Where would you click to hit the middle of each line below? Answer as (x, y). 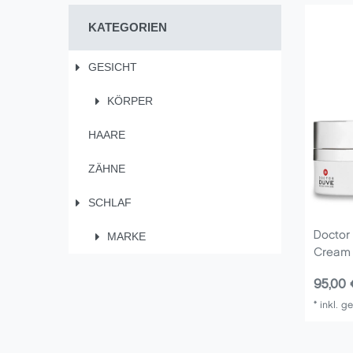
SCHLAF (110, 203)
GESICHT (112, 67)
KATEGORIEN (127, 28)
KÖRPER (130, 101)
